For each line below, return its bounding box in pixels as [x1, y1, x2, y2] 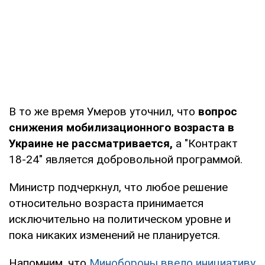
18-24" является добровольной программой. [9, 152, 243, 166]
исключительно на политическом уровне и [9, 212, 231, 226]
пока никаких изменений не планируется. [9, 228, 220, 242]
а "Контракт [173, 136, 238, 150]
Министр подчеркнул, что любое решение [9, 180, 228, 194]
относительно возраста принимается [9, 196, 203, 210]
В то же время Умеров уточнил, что [9, 104, 198, 118]
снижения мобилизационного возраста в [9, 120, 234, 134]
